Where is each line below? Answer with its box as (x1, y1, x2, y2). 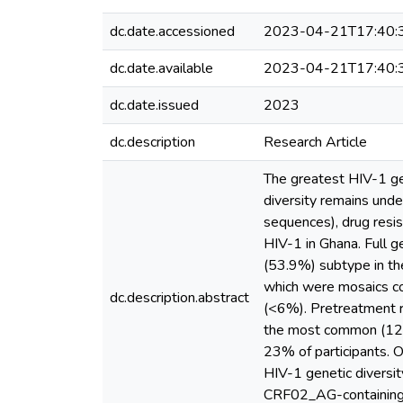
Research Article (264, 132, 367, 152)
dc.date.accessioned (110, 22, 235, 41)
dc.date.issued (110, 95, 199, 115)
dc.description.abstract (110, 288, 249, 308)
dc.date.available (110, 58, 213, 78)
